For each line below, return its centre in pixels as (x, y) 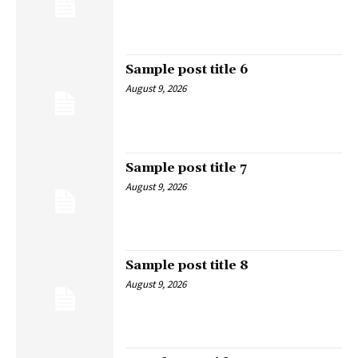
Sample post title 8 (187, 266)
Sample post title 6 (187, 70)
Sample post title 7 (187, 167)
